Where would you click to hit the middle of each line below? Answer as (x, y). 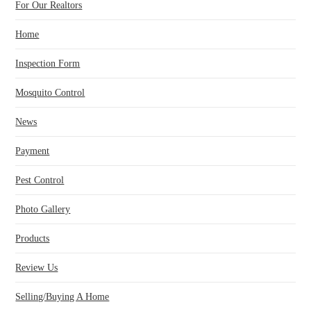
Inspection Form (48, 64)
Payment (33, 151)
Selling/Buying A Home (62, 297)
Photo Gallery (43, 210)
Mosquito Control (50, 93)
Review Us (37, 268)
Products (33, 239)
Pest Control (40, 180)
